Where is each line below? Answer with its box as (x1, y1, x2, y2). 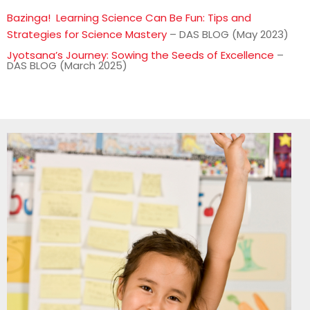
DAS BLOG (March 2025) (7, 57, 127, 73)
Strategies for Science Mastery (7, 26, 167, 42)
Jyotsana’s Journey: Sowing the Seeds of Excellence (7, 47, 274, 62)
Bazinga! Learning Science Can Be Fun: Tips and (7, 10, 251, 25)
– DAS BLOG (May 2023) (167, 26, 289, 42)
